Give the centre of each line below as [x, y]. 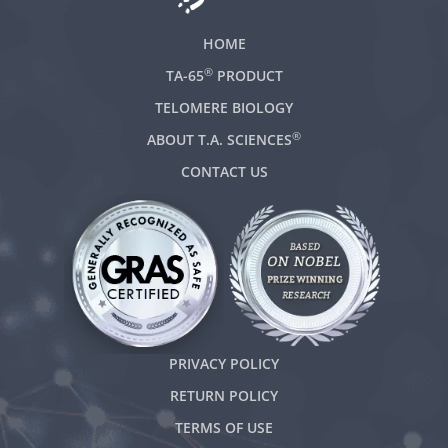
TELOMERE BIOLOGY [224, 108]
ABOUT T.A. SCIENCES [219, 140]
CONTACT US [224, 172]
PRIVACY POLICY [224, 364]
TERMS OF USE [224, 428]
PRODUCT [247, 76]
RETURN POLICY [224, 396]
